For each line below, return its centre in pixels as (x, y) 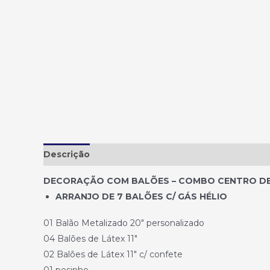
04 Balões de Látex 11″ (90, 239)
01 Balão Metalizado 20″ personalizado (124, 223)
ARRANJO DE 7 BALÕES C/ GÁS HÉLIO (141, 197)
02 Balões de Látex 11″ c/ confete (113, 254)
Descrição (67, 155)
